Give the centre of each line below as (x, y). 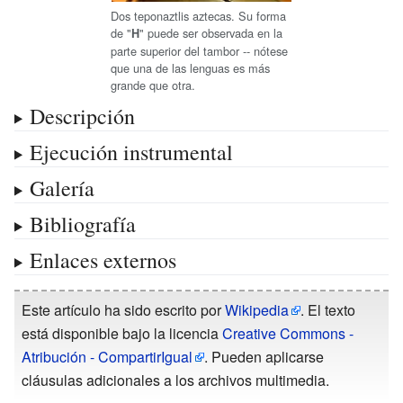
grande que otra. (153, 85)
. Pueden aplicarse (264, 356)
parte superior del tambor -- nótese (199, 50)
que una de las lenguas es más (190, 67)
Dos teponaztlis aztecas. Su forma (198, 15)
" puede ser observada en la (211, 32)
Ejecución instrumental (131, 152)
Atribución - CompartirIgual (107, 356)
